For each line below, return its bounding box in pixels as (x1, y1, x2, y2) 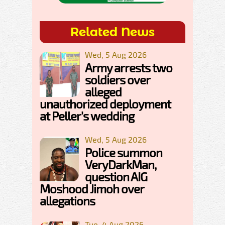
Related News (70, 25, 155, 39)
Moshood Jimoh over (40, 181, 144, 196)
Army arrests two (85, 60, 172, 75)
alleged (85, 84, 122, 99)
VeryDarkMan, (85, 157, 156, 172)
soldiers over (85, 72, 150, 87)
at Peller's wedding (40, 108, 134, 123)
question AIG (85, 169, 147, 184)
